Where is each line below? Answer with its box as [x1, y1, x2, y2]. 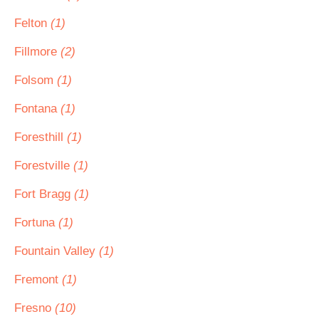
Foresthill [14, 130, 67, 144]
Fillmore [14, 45, 61, 58]
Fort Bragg [14, 187, 74, 201]
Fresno [14, 301, 55, 315]
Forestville [14, 159, 73, 172]
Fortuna [14, 216, 58, 229]
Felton [14, 16, 51, 30]
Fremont [14, 273, 62, 286]
